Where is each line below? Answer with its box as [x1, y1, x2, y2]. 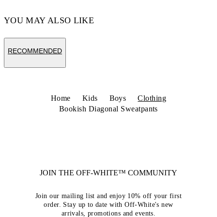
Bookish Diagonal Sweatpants [59, 105, 158, 113]
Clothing [138, 94, 167, 102]
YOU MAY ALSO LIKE [4, 15, 94, 25]
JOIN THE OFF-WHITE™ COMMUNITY [40, 169, 177, 177]
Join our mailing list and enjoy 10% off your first [35, 192, 182, 200]
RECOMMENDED [8, 47, 62, 55]
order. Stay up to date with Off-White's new [44, 201, 173, 208]
